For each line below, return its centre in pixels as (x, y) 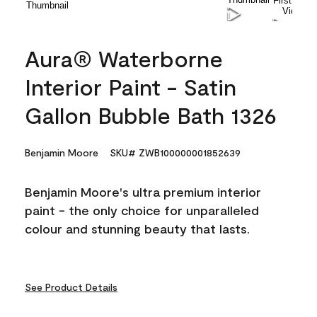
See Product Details (71, 287)
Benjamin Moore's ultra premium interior (143, 191)
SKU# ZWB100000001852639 (175, 152)
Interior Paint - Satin (131, 86)
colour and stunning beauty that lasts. (137, 228)
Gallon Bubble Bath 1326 (151, 114)
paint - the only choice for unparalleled (142, 210)
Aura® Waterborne (124, 58)
